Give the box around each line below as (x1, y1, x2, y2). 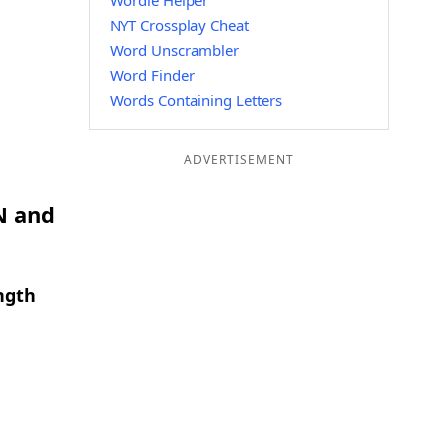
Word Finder (109, 65, 195, 85)
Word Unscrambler (109, 40, 239, 60)
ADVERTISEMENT (183, 151, 294, 168)
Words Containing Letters (109, 90, 283, 110)
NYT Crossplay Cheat (109, 15, 249, 35)
